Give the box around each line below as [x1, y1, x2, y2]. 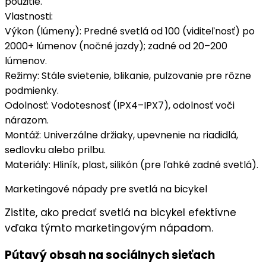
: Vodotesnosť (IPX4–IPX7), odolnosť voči [47, 99, 235, 113]
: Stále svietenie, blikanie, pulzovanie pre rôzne [37, 69, 251, 83]
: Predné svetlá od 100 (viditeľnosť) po [80, 24, 255, 39]
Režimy [5, 69, 37, 83]
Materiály [5, 158, 49, 172]
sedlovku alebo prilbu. [5, 143, 106, 157]
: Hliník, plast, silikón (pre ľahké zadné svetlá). [49, 158, 258, 172]
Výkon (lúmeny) [5, 24, 80, 39]
